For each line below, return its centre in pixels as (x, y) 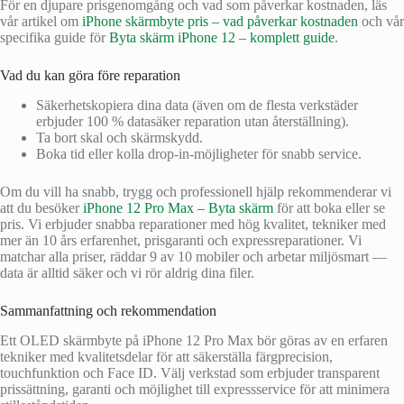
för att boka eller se (329, 208)
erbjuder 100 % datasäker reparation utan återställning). (193, 122)
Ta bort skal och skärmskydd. (119, 138)
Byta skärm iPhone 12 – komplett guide (222, 38)
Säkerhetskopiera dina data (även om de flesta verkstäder (197, 106)
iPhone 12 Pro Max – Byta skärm (178, 208)
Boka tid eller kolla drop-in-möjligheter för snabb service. (199, 154)
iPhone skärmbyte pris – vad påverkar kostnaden (220, 22)
